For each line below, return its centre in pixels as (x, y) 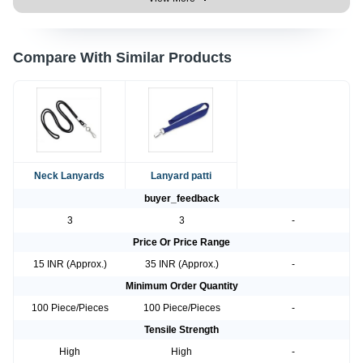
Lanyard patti (181, 176)
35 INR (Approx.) (181, 265)
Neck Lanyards (69, 176)
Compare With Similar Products (122, 58)
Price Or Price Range (181, 243)
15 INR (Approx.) (70, 265)
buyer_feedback (181, 199)
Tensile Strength (181, 330)
